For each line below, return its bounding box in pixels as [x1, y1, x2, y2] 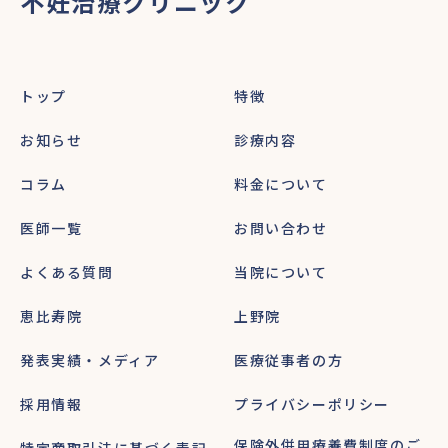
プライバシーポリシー [234, 394, 390, 414]
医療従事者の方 [234, 350, 344, 370]
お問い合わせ [234, 218, 328, 238]
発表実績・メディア [20, 350, 160, 370]
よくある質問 [20, 262, 114, 282]
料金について [234, 174, 328, 194]
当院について [234, 262, 328, 282]
